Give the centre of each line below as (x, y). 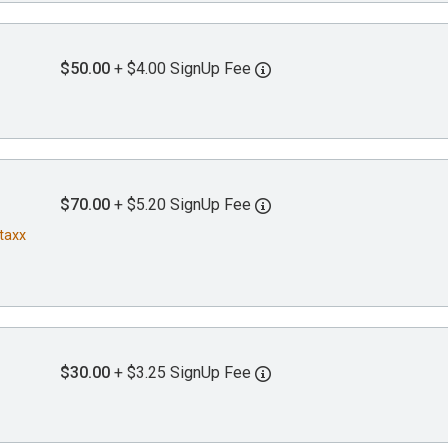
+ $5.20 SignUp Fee (184, 205)
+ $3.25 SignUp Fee (184, 373)
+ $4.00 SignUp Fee (184, 69)
